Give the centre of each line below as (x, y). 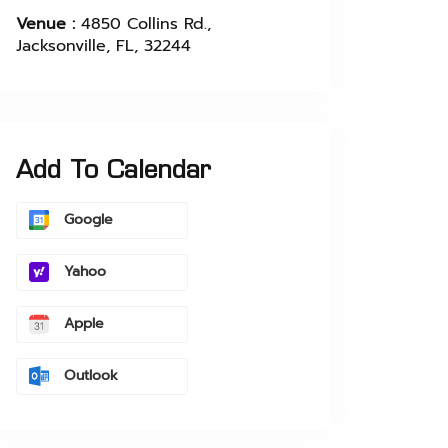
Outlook (91, 375)
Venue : (48, 24)
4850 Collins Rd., (146, 24)
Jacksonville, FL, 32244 (103, 46)
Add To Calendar (113, 169)
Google (88, 219)
